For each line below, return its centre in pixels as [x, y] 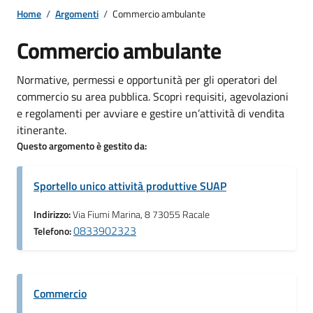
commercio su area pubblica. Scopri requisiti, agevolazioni [153, 96]
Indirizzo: [53, 214]
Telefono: [53, 231]
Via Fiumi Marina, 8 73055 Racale [141, 214]
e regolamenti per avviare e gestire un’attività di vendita [151, 113]
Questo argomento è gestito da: [82, 145]
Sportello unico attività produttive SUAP [130, 185]
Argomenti [77, 13]
